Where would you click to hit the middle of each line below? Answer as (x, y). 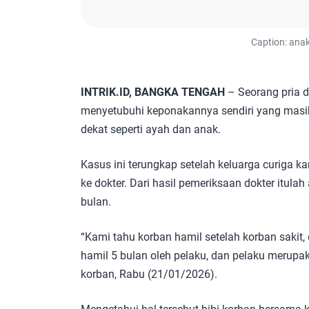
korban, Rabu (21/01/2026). (149, 274)
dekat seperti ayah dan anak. (151, 129)
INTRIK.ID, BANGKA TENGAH (153, 92)
